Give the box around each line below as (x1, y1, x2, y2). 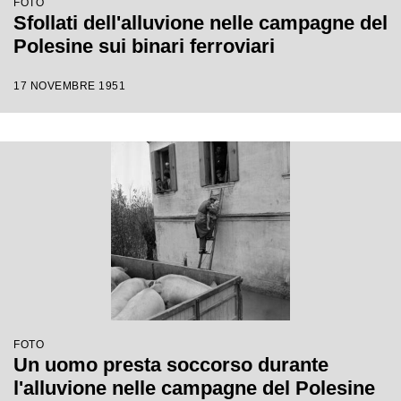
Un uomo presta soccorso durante (13, 354, 328, 376)
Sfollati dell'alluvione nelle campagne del (13, 12, 388, 34)
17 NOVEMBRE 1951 (13, 80, 125, 92)
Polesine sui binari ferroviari (13, 35, 275, 57)
